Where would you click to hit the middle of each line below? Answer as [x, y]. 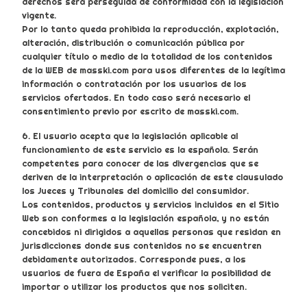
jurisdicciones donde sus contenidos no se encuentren [142, 246]
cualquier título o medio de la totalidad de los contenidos [147, 57]
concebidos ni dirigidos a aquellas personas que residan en [151, 232]
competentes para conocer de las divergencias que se [140, 163]
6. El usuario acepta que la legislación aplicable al [130, 136]
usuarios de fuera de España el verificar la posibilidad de [146, 273]
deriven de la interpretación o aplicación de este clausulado [152, 177]
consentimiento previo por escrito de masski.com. [130, 111]
